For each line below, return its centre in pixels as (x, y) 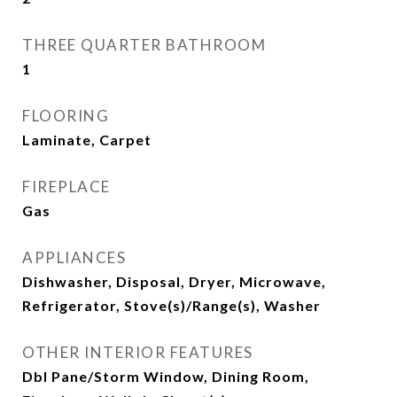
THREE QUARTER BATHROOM (144, 45)
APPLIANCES (74, 257)
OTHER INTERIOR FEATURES (138, 352)
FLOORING (66, 116)
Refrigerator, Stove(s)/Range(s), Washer (171, 305)
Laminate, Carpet (87, 140)
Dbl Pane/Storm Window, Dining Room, (166, 376)
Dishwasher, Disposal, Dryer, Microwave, (174, 281)
